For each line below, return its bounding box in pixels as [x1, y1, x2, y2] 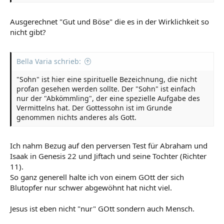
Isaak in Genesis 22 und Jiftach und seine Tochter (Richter [10, 151, 206, 161]
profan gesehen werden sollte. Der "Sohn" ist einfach [16, 83, 195, 93]
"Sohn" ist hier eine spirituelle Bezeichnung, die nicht [16, 74, 197, 84]
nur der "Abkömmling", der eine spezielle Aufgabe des [16, 93, 200, 103]
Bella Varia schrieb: [16, 56, 81, 66]
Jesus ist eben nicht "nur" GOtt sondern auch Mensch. [10, 203, 194, 213]
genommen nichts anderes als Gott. [16, 112, 136, 122]
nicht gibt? [10, 27, 46, 37]
